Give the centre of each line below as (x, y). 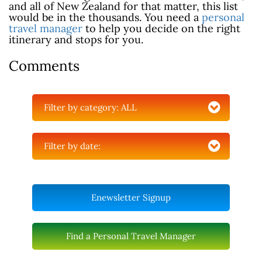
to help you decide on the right (161, 28)
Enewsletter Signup (131, 197)
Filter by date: (72, 146)
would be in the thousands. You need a (105, 17)
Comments (44, 65)
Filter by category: (82, 107)
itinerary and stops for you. (76, 39)
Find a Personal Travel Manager (131, 236)
